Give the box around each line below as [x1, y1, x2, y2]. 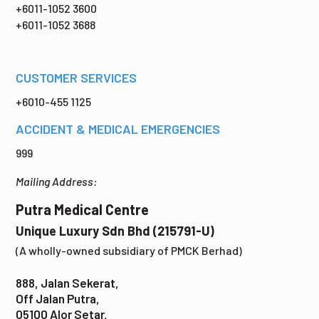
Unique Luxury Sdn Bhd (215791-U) [16, 222, 215, 239]
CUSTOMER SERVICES [16, 69, 137, 85]
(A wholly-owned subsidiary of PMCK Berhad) [16, 243, 243, 257]
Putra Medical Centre [16, 200, 150, 218]
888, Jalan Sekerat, [16, 275, 120, 290]
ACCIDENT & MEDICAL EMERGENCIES [16, 120, 221, 137]
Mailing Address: [16, 174, 98, 188]
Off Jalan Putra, [16, 291, 100, 305]
